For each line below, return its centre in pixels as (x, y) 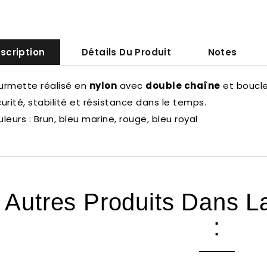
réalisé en (63, 86)
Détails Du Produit (126, 52)
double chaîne (183, 86)
